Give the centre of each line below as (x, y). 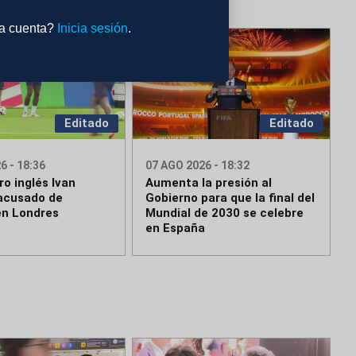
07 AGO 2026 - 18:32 (198, 166)
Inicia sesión (92, 28)
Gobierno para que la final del (230, 198)
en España (176, 228)
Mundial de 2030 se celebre (225, 213)
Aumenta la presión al (209, 183)
